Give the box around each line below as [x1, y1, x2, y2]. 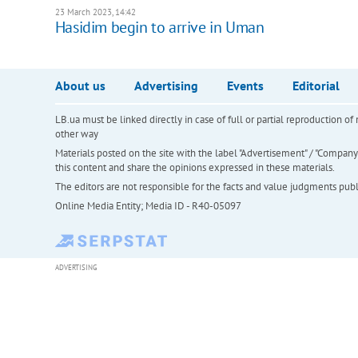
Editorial [292, 78, 340, 94]
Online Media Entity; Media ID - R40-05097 [54, 199, 241, 213]
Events [226, 78, 264, 94]
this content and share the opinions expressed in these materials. [54, 161, 335, 175]
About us [54, 78, 105, 94]
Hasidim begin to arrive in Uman [54, 17, 265, 38]
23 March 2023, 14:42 [54, 6, 136, 18]
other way [54, 127, 98, 141]
